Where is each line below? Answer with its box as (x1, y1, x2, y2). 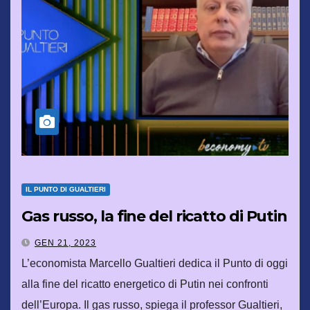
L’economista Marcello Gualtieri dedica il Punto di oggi (21, 257, 288, 269)
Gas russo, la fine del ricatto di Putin (21, 206, 288, 226)
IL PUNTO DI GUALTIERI (26, 185, 106, 193)
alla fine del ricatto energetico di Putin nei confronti (21, 277, 268, 290)
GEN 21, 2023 (35, 237, 96, 248)
